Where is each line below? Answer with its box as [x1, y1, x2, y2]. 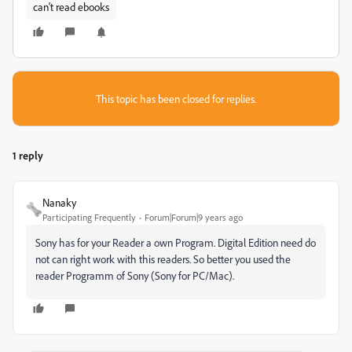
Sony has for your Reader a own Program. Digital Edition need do [35, 236, 316, 249]
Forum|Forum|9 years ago [145, 211, 243, 223]
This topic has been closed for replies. [96, 92, 256, 105]
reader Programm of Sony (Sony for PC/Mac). [35, 269, 234, 282]
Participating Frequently [42, 211, 136, 223]
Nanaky [42, 196, 76, 209]
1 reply [13, 148, 43, 162]
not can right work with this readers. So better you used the [35, 252, 291, 266]
